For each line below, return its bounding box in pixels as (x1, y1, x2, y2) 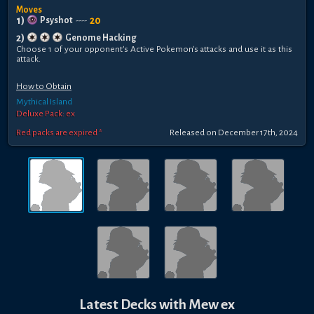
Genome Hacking (65, 33, 137, 43)
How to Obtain (16, 81, 71, 91)
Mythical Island (16, 96, 72, 107)
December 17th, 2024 (218, 128, 298, 138)
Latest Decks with (79, 297, 189, 313)
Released (170, 128, 205, 138)
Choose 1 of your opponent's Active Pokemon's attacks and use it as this (16, 43, 292, 54)
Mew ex (189, 297, 235, 313)
